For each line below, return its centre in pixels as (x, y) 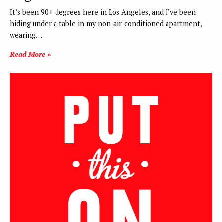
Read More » (30, 54)
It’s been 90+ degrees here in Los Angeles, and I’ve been (103, 12)
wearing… (26, 35)
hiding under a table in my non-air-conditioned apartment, (106, 23)
